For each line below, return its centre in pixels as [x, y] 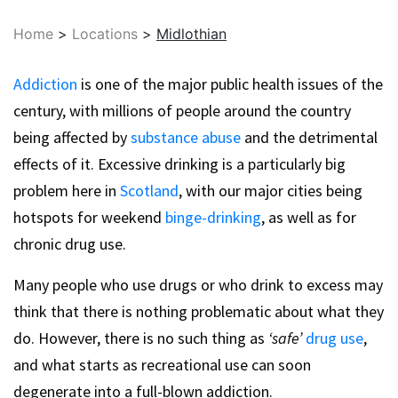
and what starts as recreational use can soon [162, 365]
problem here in [67, 191]
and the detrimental [309, 137]
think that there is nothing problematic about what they [199, 311]
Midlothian [191, 34]
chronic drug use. [70, 244]
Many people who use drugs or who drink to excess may [198, 285]
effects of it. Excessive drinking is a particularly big [179, 164]
